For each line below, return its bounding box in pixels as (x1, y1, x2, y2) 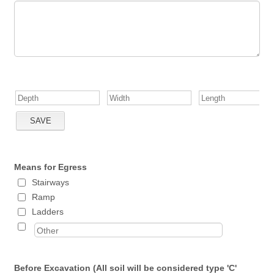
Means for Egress (14, 162, 87, 172)
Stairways (32, 177, 70, 187)
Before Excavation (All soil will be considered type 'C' (14, 263, 237, 273)
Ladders (32, 207, 64, 217)
